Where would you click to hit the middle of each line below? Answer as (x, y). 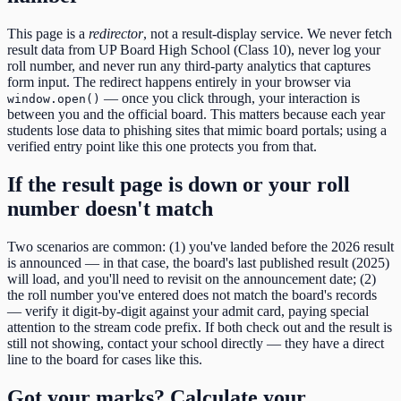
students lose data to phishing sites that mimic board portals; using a (197, 130)
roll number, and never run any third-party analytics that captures (189, 65)
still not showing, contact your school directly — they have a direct (196, 343)
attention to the (51, 327)
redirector (116, 33)
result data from (53, 49)
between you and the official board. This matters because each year (196, 114)
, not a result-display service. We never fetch (268, 33)
